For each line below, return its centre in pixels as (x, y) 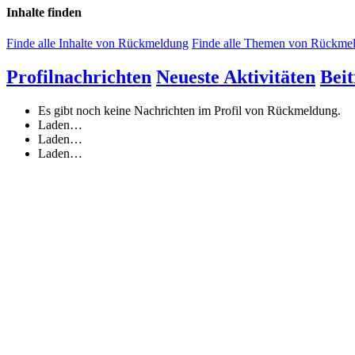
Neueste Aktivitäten (236, 76)
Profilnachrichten (79, 76)
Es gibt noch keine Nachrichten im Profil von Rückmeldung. (189, 110)
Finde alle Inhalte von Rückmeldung (97, 43)
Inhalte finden (44, 12)
